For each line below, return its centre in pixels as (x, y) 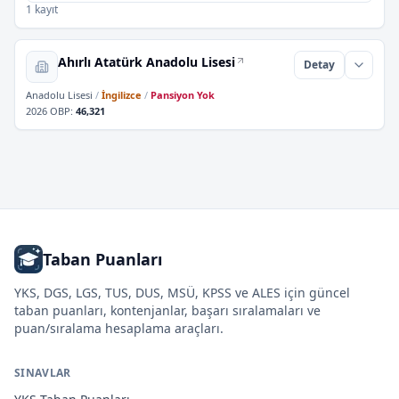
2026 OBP (48, 111)
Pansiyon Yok (183, 95)
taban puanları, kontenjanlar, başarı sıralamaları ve (167, 310)
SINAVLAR (43, 373)
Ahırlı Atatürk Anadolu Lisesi (147, 62)
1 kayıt (42, 9)
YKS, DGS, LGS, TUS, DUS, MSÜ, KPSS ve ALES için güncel (182, 293)
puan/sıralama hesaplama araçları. (119, 328)
